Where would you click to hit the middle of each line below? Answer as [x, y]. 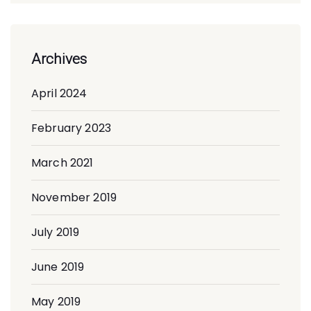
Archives [59, 59]
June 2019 [58, 267]
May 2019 [56, 301]
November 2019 [74, 197]
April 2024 [59, 93]
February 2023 [71, 128]
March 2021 [62, 162]
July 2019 [56, 232]
